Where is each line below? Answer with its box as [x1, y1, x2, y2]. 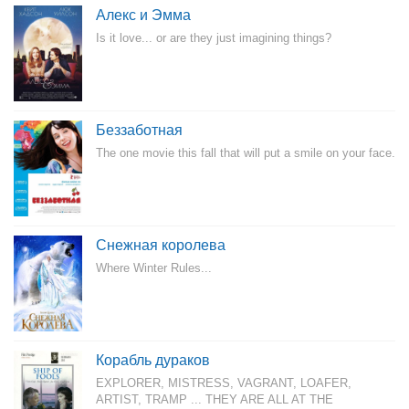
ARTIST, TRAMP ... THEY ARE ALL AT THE [96, 393, 333, 406]
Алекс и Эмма [96, 7, 191, 23]
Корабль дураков [96, 352, 210, 368]
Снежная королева [96, 237, 225, 253]
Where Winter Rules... [96, 261, 212, 275]
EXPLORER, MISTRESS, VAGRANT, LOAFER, [96, 376, 351, 390]
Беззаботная [96, 122, 183, 138]
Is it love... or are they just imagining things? [96, 31, 331, 45]
